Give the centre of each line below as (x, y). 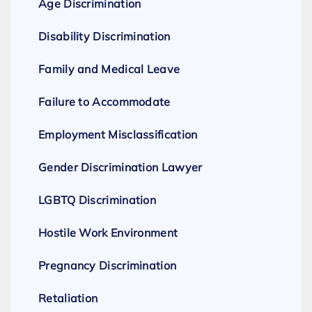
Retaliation (68, 298)
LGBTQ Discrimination (97, 200)
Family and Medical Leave (109, 69)
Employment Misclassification (118, 135)
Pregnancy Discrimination (108, 266)
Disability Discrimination (104, 37)
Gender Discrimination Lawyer (120, 167)
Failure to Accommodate (104, 102)
